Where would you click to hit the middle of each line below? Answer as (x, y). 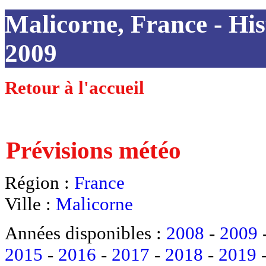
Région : (39, 182)
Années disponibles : (85, 233)
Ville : (30, 204)
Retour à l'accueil (75, 88)
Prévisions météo (94, 151)
